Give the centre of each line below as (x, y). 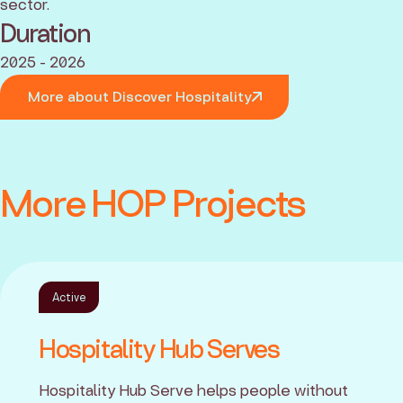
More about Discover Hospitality (139, 97)
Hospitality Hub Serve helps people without (194, 390)
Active (69, 297)
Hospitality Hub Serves (159, 348)
